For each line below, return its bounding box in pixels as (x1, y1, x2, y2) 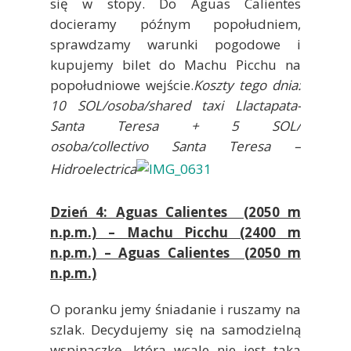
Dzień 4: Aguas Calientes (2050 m (50, 202, 301, 221)
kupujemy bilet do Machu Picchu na (50, 55, 301, 74)
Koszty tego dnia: (194, 75, 301, 94)
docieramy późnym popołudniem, (50, 14, 301, 33)
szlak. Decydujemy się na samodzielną (50, 320, 301, 338)
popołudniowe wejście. (50, 75, 194, 94)
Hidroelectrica (50, 159, 136, 178)
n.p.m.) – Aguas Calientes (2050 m (50, 243, 301, 262)
